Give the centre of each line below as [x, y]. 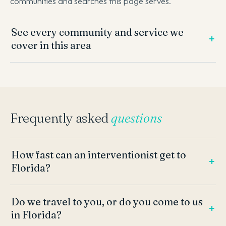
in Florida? [36, 215]
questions [136, 118]
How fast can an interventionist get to [99, 155]
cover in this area [51, 46]
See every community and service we [97, 33]
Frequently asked [61, 118]
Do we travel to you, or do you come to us [107, 202]
